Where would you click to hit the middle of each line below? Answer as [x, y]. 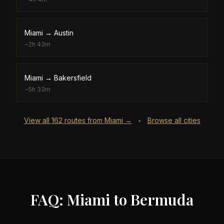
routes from [83, 120]
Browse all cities [174, 120]
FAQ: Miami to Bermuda [112, 199]
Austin [64, 33]
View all [37, 120]
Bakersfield [73, 78]
